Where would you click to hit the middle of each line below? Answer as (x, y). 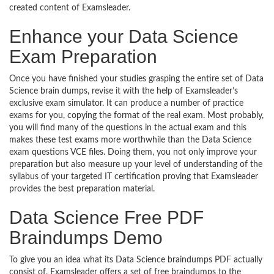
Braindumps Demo (86, 238)
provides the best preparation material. (82, 189)
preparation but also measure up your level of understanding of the (136, 165)
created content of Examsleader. (70, 8)
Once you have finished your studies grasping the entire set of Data (136, 79)
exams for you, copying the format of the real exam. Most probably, (136, 116)
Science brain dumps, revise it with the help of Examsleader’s (124, 91)
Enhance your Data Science (124, 36)
